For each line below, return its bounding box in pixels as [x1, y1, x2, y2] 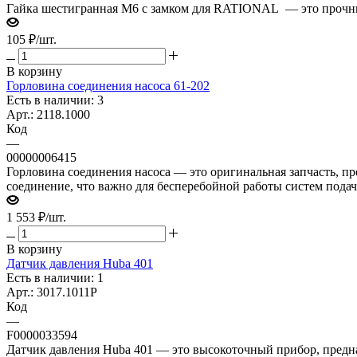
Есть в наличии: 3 [6, 92, 104, 107]
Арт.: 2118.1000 [6, 107, 90, 121]
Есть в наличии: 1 [6, 270, 104, 284]
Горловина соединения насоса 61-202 [6, 78, 210, 92]
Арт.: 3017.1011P [6, 284, 97, 299]
